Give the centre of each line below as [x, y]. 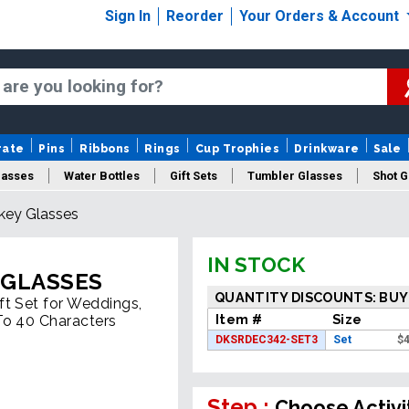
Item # [239, 320]
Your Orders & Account [321, 16]
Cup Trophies [237, 149]
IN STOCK [257, 265]
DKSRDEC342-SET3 [267, 340]
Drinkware [327, 149]
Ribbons [105, 149]
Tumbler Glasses [294, 176]
